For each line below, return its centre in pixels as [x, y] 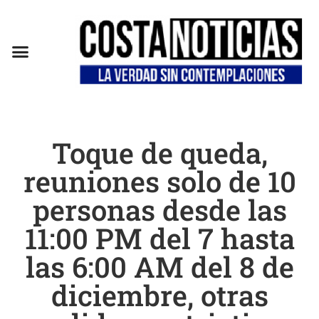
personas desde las [159, 209]
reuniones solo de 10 [159, 181]
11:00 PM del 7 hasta [159, 238]
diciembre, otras [159, 295]
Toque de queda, [159, 152]
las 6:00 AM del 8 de [159, 266]
